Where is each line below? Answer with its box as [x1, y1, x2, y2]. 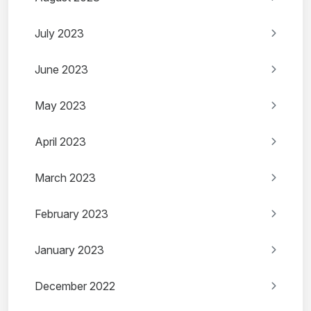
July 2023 [35, 26, 84, 41]
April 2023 [35, 135, 86, 149]
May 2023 [35, 99, 86, 113]
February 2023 [35, 207, 108, 221]
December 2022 [35, 279, 115, 294]
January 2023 [35, 243, 104, 258]
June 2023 [35, 62, 88, 77]
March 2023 [35, 171, 96, 185]
